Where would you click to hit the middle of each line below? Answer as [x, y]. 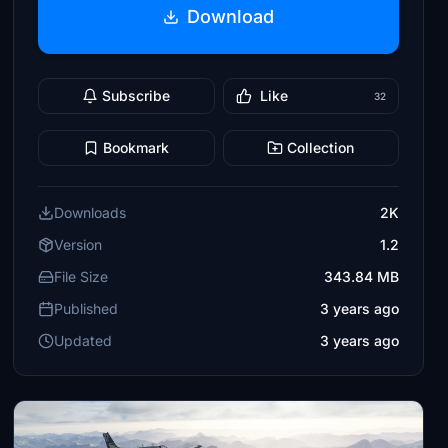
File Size [81, 276]
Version [78, 244]
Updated [83, 340]
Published [86, 308]
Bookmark [136, 147]
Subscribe [136, 95]
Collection [321, 147]
